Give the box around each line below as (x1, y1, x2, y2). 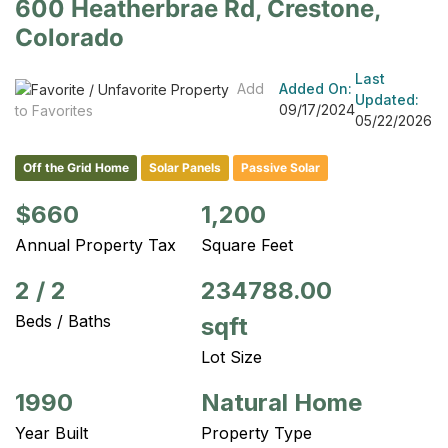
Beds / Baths (15, 310, 111, 331)
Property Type (201, 422, 312, 443)
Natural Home (201, 387, 362, 417)
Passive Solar (241, 159, 320, 175)
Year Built (15, 422, 88, 443)
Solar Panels (149, 159, 221, 175)
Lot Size (201, 346, 262, 367)
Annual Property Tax (15, 234, 176, 255)
